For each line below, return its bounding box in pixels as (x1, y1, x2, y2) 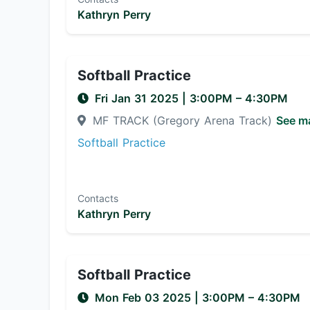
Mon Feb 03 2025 (95, 291, 194, 304)
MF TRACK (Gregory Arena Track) (89, 113, 276, 127)
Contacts (77, 192, 118, 204)
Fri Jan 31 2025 (95, 91, 182, 105)
